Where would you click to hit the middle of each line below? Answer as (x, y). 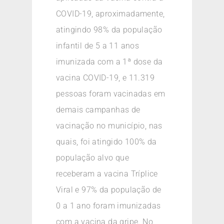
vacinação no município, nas (109, 126)
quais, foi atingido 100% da (106, 142)
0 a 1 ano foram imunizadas (108, 206)
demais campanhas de (98, 110)
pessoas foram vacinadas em (111, 94)
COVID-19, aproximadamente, (110, 14)
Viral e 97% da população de (109, 190)
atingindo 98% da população (109, 30)
